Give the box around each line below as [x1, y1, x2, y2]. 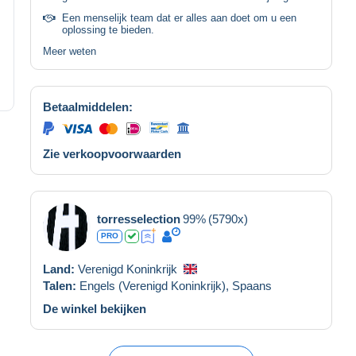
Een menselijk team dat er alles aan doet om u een [62, 11, 296, 24]
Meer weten [43, 44, 96, 57]
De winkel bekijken [43, 301, 146, 315]
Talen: [43, 278, 79, 292]
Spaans [232, 278, 272, 292]
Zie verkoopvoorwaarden [43, 146, 181, 161]
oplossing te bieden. [62, 23, 154, 36]
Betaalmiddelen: [43, 99, 133, 114]
